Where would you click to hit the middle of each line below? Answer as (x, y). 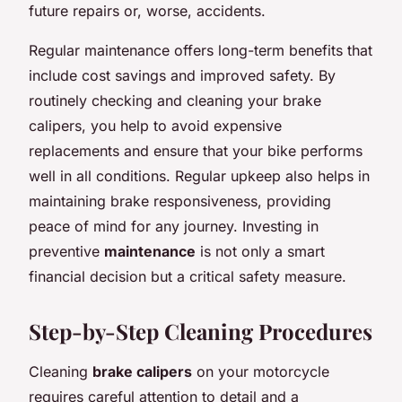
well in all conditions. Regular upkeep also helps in (199, 175)
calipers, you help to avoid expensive (155, 125)
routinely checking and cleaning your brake (175, 100)
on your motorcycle (261, 371)
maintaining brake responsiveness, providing (180, 201)
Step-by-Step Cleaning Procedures (201, 331)
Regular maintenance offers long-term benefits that (201, 50)
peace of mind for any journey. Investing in (174, 226)
